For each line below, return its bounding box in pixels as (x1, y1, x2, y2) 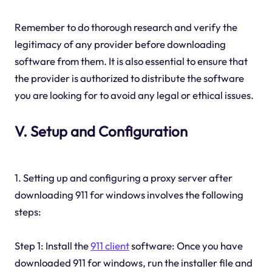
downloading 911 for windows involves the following (14, 188, 243, 202)
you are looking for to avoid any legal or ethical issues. (14, 89, 254, 102)
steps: (14, 205, 41, 219)
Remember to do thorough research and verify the (14, 21, 237, 34)
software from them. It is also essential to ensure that (14, 55, 248, 68)
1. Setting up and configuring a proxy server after (14, 171, 233, 185)
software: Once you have (129, 239, 243, 253)
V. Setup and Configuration (14, 122, 188, 141)
